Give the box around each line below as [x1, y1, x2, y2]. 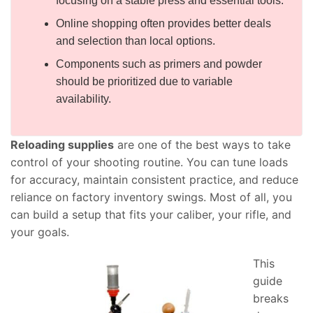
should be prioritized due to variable [55, 75, 233, 87]
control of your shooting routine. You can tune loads [10, 154, 288, 169]
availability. [55, 92, 111, 105]
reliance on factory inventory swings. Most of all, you [10, 189, 292, 204]
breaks [253, 291, 289, 306]
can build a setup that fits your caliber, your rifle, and [10, 207, 291, 221]
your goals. [10, 224, 69, 239]
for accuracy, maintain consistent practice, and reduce [10, 172, 298, 187]
